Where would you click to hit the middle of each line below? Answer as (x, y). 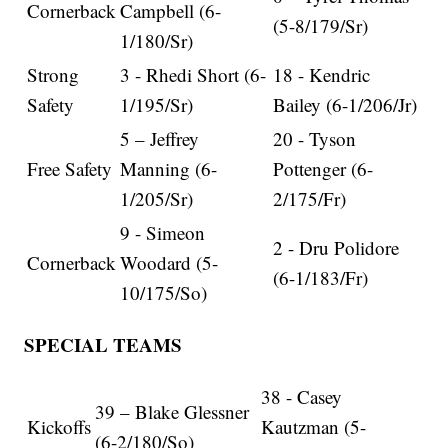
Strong (53, 74)
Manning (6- (169, 168)
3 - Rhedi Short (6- (193, 74)
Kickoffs (59, 426)
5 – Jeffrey (160, 138)
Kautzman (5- (314, 426)
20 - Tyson (315, 138)
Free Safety (70, 168)
